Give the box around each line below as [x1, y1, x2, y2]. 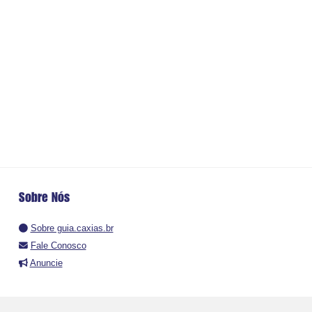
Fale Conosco [30, 240, 86, 251]
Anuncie [29, 258, 63, 269]
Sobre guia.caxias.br [30, 223, 114, 234]
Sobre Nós [18, 189, 70, 205]
